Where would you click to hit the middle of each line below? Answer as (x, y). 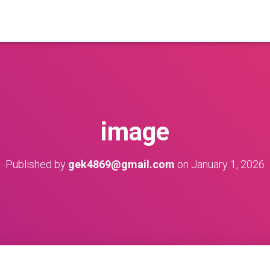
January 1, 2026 (228, 164)
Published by (37, 164)
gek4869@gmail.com (121, 164)
